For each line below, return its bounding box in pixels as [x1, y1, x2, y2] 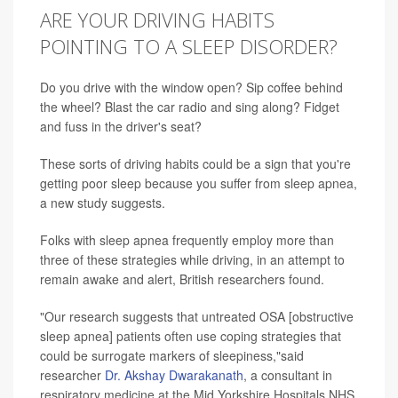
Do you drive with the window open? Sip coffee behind [40, 78, 343, 96]
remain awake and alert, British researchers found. [40, 270, 324, 288]
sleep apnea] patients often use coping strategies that [40, 327, 341, 345]
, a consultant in [243, 366, 332, 384]
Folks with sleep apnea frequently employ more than [40, 231, 334, 249]
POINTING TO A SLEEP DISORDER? [40, 33, 338, 60]
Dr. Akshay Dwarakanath [105, 366, 243, 384]
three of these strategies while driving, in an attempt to [40, 251, 345, 268]
